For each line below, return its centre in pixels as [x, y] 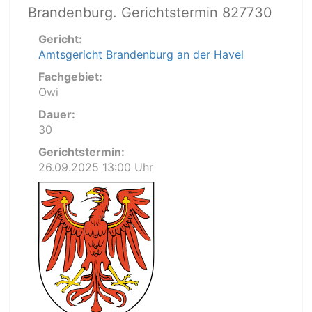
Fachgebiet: [70, 77]
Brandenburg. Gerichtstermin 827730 [150, 13]
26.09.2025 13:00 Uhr [96, 167]
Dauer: [57, 114]
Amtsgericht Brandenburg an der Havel [141, 54]
